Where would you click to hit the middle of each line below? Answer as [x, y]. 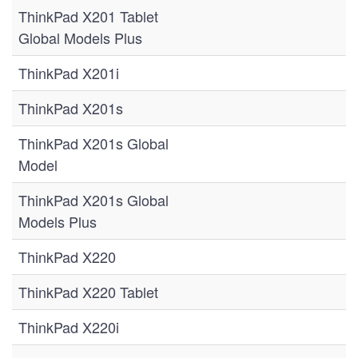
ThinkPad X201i [69, 73]
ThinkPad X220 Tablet [88, 292]
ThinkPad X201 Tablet [88, 16]
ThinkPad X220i [69, 327]
